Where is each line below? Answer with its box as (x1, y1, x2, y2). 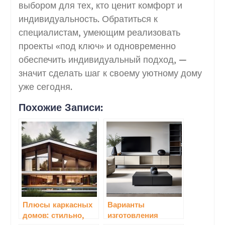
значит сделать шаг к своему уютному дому (18, 67, 202, 79)
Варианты (107, 199, 145, 209)
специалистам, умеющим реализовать (18, 26, 180, 38)
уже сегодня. (18, 80, 72, 92)
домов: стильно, (22, 210, 84, 220)
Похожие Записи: (18, 100, 103, 114)
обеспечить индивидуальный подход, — (18, 53, 187, 65)
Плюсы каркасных (22, 199, 92, 209)
